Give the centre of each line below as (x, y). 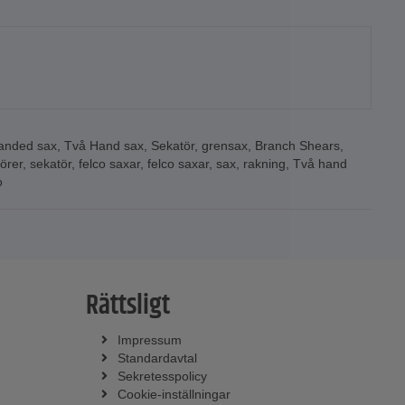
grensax (225, 145)
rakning (264, 163)
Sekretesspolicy (162, 376)
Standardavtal (157, 358)
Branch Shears (297, 145)
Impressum (149, 339)
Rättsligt (127, 306)
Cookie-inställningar (174, 394)
